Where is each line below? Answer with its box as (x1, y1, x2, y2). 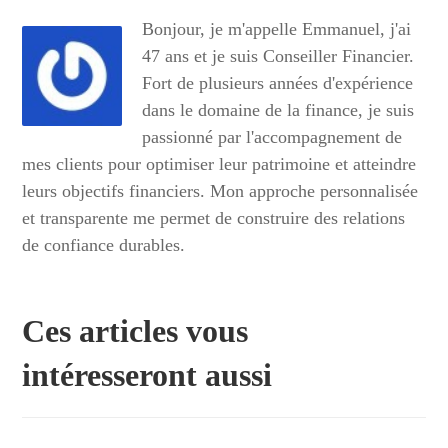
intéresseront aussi (22, 357, 273, 394)
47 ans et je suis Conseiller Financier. (142, 46, 415, 67)
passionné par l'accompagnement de (142, 127, 403, 148)
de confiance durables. (22, 235, 186, 256)
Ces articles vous (22, 313, 249, 350)
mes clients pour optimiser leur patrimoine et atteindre (22, 154, 417, 175)
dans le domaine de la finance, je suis (142, 100, 415, 121)
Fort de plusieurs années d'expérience (142, 73, 414, 94)
